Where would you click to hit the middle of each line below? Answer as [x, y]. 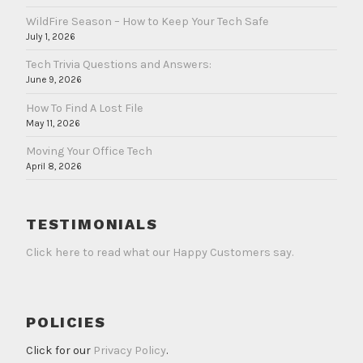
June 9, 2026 [54, 80]
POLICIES [66, 322]
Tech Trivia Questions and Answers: [119, 65]
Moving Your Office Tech [89, 152]
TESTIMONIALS [92, 224]
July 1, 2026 [51, 37]
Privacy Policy [130, 351]
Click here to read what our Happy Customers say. [160, 253]
